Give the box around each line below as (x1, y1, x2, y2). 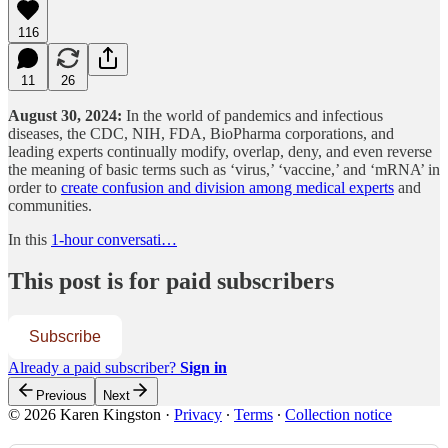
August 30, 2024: (8, 106, 122, 124)
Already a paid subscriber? (8, 359, 180, 377)
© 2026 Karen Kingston (8, 406, 161, 424)
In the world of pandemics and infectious (122, 106, 383, 124)
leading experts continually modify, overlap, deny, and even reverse (8, 142, 432, 160)
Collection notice (285, 406, 392, 424)
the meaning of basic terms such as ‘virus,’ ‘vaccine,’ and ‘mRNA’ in (8, 160, 440, 178)
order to (8, 178, 61, 196)
